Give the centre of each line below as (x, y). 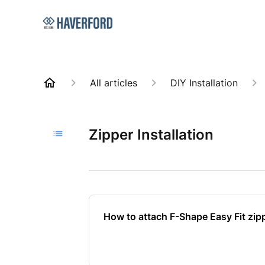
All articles (114, 83)
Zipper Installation (151, 135)
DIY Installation (204, 83)
